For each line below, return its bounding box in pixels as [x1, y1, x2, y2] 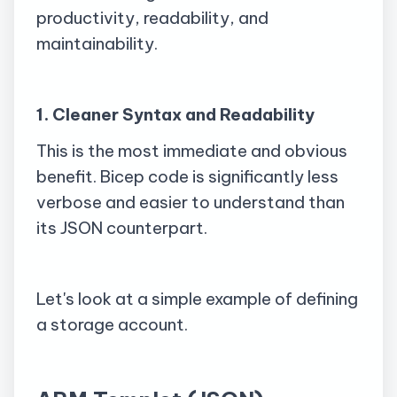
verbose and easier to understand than [36, 191, 345, 214]
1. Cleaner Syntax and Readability [36, 104, 315, 126]
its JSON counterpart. [36, 217, 207, 239]
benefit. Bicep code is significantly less [36, 166, 339, 188]
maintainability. [36, 33, 158, 55]
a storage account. [36, 314, 188, 336]
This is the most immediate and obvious [36, 140, 347, 162]
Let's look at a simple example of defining [36, 288, 358, 310]
